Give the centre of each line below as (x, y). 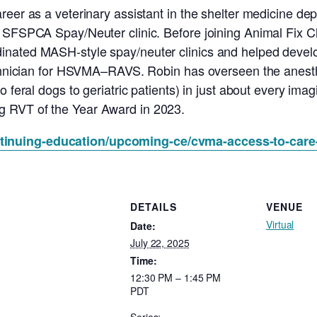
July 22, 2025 (160, 243)
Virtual (280, 225)
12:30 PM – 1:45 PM (176, 278)
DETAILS (154, 207)
